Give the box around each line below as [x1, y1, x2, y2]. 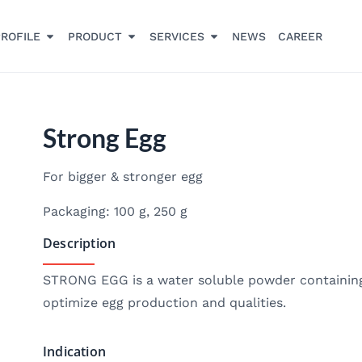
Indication [43, 342, 106, 360]
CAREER [277, 29, 322, 43]
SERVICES [149, 29, 204, 43]
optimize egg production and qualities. [43, 295, 286, 311]
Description [43, 234, 116, 253]
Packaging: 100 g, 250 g [43, 203, 187, 219]
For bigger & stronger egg [43, 169, 203, 185]
